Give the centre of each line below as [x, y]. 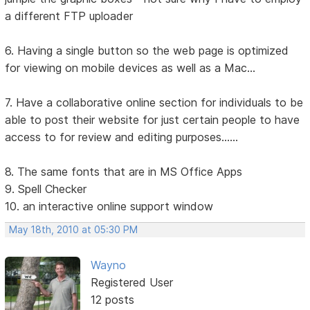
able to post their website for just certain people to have [153, 119]
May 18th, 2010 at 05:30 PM [74, 229]
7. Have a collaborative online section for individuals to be [154, 102]
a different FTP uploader [69, 16]
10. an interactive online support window [109, 206]
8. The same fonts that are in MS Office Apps [124, 171]
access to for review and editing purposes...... [122, 137]
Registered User [131, 282]
